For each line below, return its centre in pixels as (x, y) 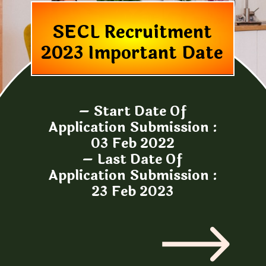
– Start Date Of (132, 112)
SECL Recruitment (132, 33)
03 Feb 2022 (132, 144)
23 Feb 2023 (133, 192)
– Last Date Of (133, 160)
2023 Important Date (132, 53)
